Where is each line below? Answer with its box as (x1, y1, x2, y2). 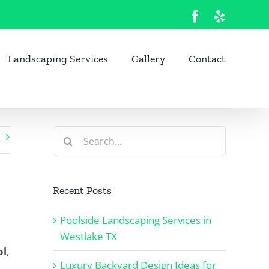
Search (52, 127, 84, 141)
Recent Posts (53, 184, 112, 197)
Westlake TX (60, 229, 117, 243)
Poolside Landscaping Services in (60, 213, 211, 227)
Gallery (131, 52, 165, 65)
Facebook (201, 9, 250, 22)
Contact (189, 52, 226, 65)
